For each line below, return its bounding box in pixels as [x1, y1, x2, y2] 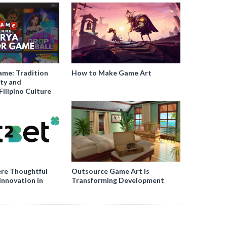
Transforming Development [71, 175, 165, 184]
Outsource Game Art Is [71, 166, 150, 175]
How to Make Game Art [71, 68, 152, 77]
